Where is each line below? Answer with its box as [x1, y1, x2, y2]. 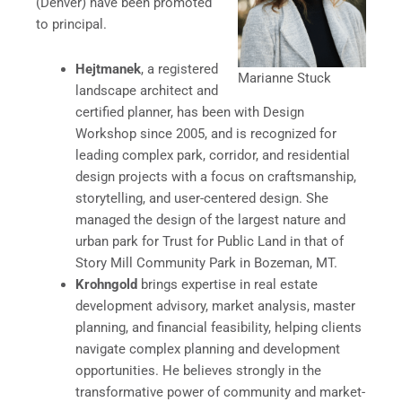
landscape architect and [74, 82, 218, 99]
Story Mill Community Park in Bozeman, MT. [74, 254, 337, 271]
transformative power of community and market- [74, 383, 365, 400]
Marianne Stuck [238, 70, 331, 87]
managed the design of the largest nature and [74, 211, 345, 228]
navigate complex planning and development [74, 340, 340, 357]
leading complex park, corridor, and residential [74, 146, 350, 163]
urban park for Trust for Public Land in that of [74, 232, 344, 249]
